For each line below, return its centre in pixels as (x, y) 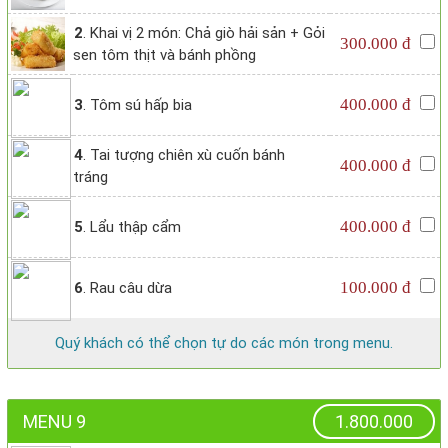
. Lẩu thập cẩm (132, 227)
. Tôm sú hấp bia (137, 105)
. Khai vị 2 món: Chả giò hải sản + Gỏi (204, 33)
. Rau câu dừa (127, 288)
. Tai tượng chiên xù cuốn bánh (184, 155)
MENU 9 (54, 422)
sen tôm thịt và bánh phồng (164, 55)
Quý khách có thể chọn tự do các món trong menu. (224, 343)
